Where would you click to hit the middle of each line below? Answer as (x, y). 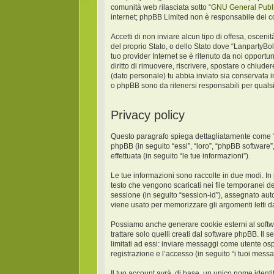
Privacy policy (148, 115)
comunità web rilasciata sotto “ (161, 7)
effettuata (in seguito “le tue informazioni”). (180, 156)
